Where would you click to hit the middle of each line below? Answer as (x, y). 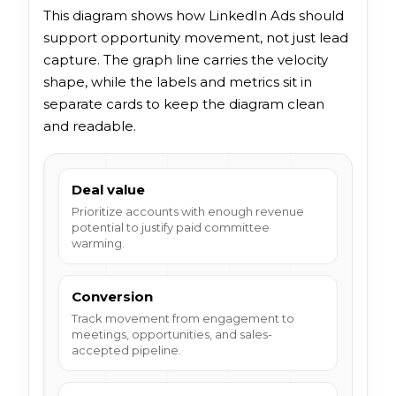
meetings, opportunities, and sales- (172, 334)
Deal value (108, 189)
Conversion (112, 296)
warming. (98, 243)
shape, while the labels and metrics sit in (178, 81)
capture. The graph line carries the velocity (186, 59)
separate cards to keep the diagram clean (184, 103)
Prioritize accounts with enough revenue (188, 211)
